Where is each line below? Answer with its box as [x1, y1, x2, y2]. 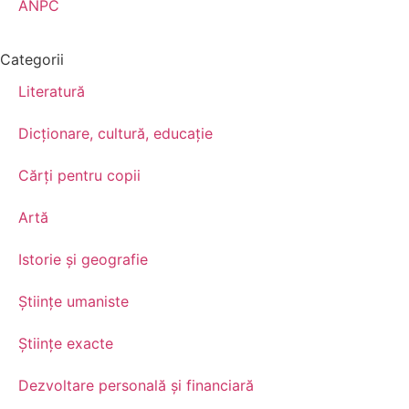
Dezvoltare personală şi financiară [18, 376, 254, 395]
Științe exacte [18, 334, 113, 353]
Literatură [18, 82, 85, 101]
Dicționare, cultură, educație [18, 124, 213, 143]
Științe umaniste [18, 292, 129, 311]
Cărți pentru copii [18, 166, 141, 185]
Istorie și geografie [18, 250, 148, 269]
